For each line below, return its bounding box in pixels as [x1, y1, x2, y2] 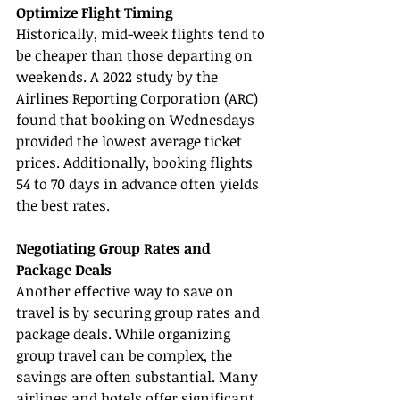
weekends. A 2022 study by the [16, 67, 221, 87]
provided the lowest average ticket [16, 131, 246, 152]
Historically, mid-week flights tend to [16, 24, 269, 45]
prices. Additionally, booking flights [16, 153, 256, 173]
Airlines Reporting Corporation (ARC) [16, 88, 262, 109]
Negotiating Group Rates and [16, 238, 214, 259]
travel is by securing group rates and [16, 303, 263, 323]
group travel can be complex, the [16, 346, 236, 366]
